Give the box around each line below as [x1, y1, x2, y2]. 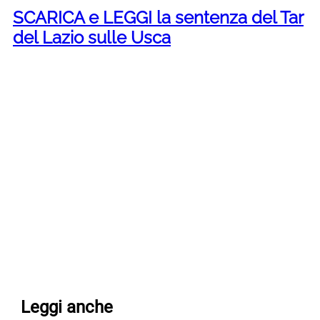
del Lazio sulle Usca [13, 27, 171, 49]
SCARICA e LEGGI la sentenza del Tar [13, 7, 304, 29]
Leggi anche [20, 296, 113, 317]
